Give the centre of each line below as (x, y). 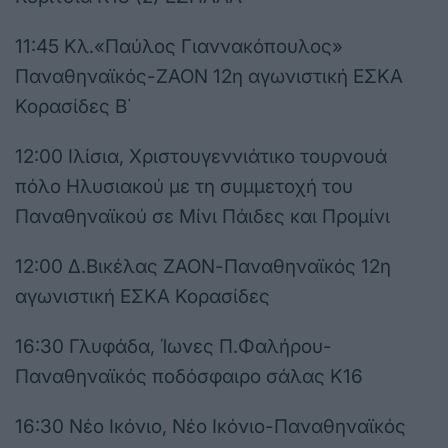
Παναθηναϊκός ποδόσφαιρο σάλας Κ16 (189, 377)
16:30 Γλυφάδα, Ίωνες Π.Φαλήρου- (173, 347)
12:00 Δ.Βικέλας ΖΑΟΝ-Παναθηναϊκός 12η (203, 267)
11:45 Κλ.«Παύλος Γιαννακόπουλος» (179, 47)
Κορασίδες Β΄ (73, 107)
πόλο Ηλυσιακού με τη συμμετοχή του (184, 187)
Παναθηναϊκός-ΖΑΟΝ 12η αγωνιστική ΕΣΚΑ (209, 77)
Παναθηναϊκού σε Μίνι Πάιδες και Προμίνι (202, 217)
